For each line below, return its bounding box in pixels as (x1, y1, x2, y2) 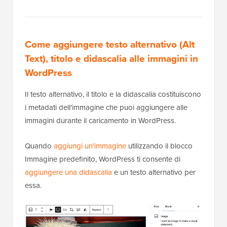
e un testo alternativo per (112, 167, 196, 178)
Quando (25, 140, 54, 152)
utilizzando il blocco (126, 140, 193, 152)
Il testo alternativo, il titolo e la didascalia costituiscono (25, 89, 201, 100)
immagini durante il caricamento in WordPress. (25, 115, 176, 126)
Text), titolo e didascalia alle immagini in (25, 51, 198, 66)
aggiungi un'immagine (54, 140, 126, 152)
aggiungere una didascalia (25, 167, 112, 178)
